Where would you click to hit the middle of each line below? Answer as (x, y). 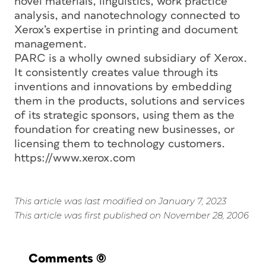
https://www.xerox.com (75, 158)
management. (50, 44)
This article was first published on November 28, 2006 (132, 215)
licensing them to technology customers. (120, 144)
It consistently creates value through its (116, 72)
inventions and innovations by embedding (123, 87)
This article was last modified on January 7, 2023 (120, 201)
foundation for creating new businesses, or (124, 129)
